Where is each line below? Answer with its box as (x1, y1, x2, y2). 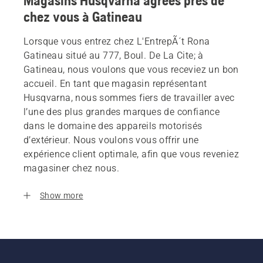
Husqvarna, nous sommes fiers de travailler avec (23, 92, 235, 104)
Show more (40, 191, 83, 201)
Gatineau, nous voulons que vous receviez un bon (23, 64, 239, 76)
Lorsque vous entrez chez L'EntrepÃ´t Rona (23, 36, 210, 48)
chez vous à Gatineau (23, 9, 142, 25)
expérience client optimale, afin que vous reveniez (23, 149, 239, 160)
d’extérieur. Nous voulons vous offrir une (23, 134, 199, 146)
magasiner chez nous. (23, 163, 119, 174)
